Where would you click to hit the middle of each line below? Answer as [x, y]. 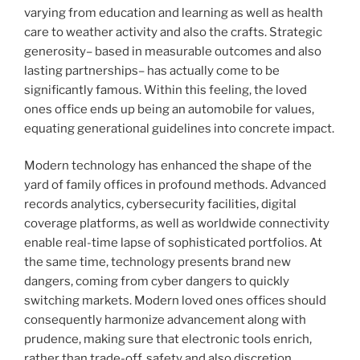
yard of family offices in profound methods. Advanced [175, 185]
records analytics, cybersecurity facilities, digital [160, 205]
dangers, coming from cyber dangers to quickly [157, 282]
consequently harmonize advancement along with [165, 320]
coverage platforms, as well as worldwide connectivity [177, 224]
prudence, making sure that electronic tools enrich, [168, 340]
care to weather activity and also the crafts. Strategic [173, 32]
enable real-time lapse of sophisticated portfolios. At [173, 243]
